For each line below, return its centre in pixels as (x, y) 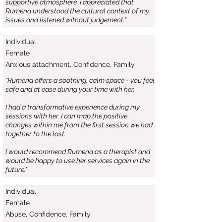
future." (16, 169)
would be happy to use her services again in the (78, 161)
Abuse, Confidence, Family (48, 214)
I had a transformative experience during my (73, 107)
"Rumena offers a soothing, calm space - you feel (80, 80)
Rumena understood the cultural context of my (77, 11)
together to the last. (36, 134)
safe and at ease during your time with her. (70, 89)
